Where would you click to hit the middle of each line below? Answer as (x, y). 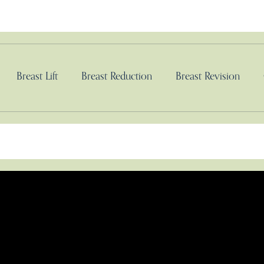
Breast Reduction (117, 75)
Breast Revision (208, 75)
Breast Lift (37, 75)
